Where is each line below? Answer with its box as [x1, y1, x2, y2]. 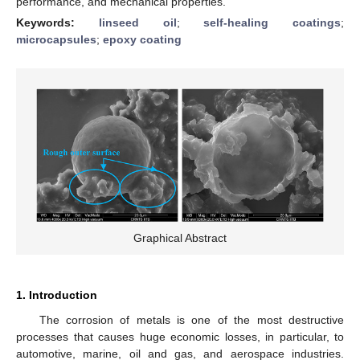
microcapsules [16, 32, 96, 46]
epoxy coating [103, 32, 182, 46]
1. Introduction [16, 288, 97, 301]
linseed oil [98, 15, 177, 29]
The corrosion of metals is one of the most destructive [39, 313, 344, 326]
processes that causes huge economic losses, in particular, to [16, 329, 344, 343]
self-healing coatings [203, 15, 341, 29]
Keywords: [16, 15, 99, 29]
